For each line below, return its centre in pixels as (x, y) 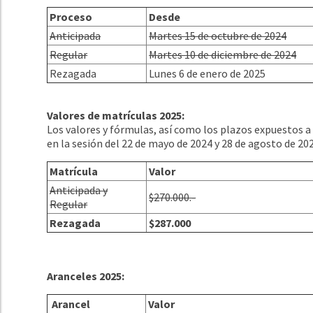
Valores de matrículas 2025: (116, 115)
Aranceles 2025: (86, 276)
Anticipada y (79, 190)
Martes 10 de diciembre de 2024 (223, 54)
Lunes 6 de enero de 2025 (208, 73)
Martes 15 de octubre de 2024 (218, 35)
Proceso (72, 16)
